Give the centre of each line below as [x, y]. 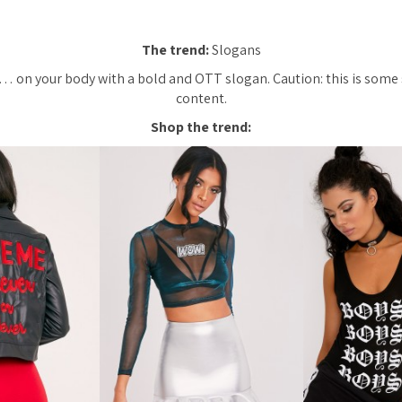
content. [201, 98]
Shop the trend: [201, 127]
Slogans [235, 50]
